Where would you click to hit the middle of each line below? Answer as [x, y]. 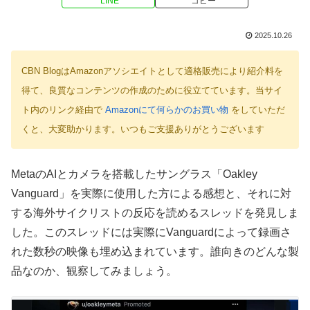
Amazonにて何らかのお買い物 [167, 110]
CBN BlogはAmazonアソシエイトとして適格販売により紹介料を [152, 71]
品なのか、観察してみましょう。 [94, 271]
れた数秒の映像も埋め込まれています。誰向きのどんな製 [155, 251]
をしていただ [257, 110]
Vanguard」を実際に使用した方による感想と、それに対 [151, 193]
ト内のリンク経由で [63, 110]
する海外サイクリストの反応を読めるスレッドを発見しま [155, 212]
